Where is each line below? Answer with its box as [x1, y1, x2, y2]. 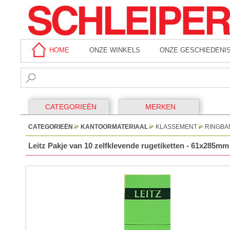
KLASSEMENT [156, 123, 197, 130]
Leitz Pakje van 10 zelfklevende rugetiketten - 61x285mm [28, 141, 229, 150]
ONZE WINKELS [89, 46, 140, 54]
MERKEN [145, 103, 176, 111]
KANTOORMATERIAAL [81, 123, 148, 130]
